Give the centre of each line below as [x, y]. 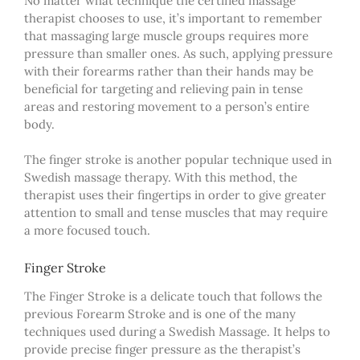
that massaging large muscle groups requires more [166, 35]
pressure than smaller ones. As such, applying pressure [178, 53]
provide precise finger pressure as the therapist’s [162, 349]
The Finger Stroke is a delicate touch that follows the [173, 296]
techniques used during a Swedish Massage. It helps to [177, 331]
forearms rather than [144, 71]
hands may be [273, 71]
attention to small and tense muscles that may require [176, 212]
